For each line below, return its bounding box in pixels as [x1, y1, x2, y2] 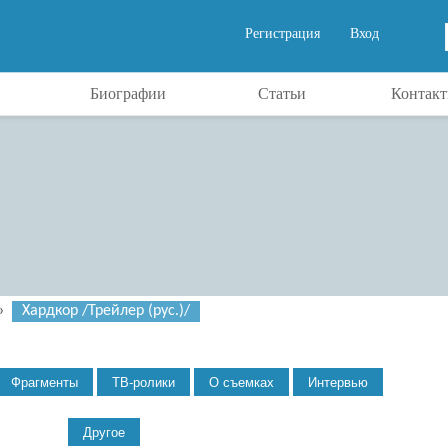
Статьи [257, 85, 306, 102]
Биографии [89, 85, 166, 102]
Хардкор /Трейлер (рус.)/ [22, 303, 190, 319]
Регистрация [245, 26, 320, 41]
